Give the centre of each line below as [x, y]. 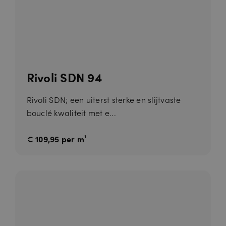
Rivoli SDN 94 [64, 77]
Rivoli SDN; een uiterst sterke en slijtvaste [104, 99]
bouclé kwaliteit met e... [71, 112]
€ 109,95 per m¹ [56, 138]
